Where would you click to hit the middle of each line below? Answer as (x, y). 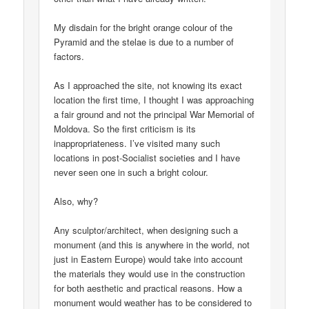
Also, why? (76, 201)
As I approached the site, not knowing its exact (148, 86)
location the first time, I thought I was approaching (154, 100)
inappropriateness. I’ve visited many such (137, 143)
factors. (69, 57)
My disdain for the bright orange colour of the (143, 28)
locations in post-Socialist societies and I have (147, 158)
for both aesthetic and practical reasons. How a (148, 288)
